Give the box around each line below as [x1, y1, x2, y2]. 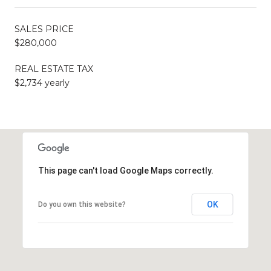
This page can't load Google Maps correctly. [38, 165, 214, 175]
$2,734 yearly [15, 77, 70, 88]
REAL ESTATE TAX [15, 63, 93, 74]
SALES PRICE [15, 23, 74, 34]
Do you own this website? [38, 200, 126, 209]
